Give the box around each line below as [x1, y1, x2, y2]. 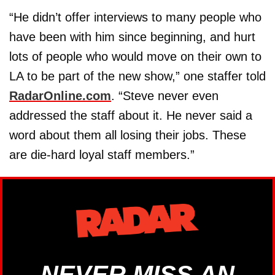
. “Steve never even [111, 88, 219, 103]
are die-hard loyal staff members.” [9, 147, 195, 161]
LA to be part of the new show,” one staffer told [9, 69, 266, 83]
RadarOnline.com [9, 88, 111, 103]
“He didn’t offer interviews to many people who [9, 10, 261, 24]
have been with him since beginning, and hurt [9, 29, 255, 44]
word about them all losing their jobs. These [9, 128, 246, 142]
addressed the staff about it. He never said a [9, 108, 252, 122]
